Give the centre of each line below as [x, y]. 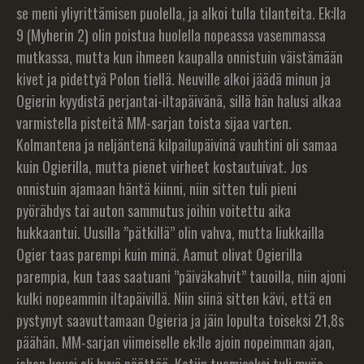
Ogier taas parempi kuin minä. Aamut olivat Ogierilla [159, 254]
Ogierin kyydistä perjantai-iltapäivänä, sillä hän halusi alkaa [179, 101]
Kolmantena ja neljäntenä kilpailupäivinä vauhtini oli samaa [177, 145]
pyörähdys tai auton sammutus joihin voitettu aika [154, 210]
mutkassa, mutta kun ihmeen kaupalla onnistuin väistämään [180, 57]
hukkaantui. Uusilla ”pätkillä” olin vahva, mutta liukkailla [170, 232]
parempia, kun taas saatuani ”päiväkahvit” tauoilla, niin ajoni [181, 276]
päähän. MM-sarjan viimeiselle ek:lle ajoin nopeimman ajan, [175, 342]
